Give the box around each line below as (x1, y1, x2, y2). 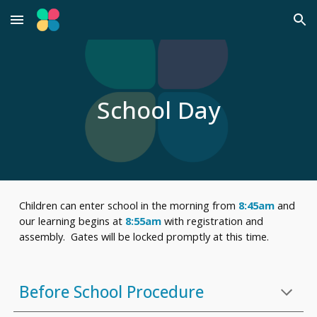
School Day (97, 93, 220, 126)
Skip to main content (11, 20, 112, 33)
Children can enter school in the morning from (19, 198, 239, 212)
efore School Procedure (30, 281, 204, 303)
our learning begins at (19, 214, 126, 228)
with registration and (164, 214, 264, 228)
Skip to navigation (217, 20, 306, 33)
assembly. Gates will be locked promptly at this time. (19, 229, 275, 243)
